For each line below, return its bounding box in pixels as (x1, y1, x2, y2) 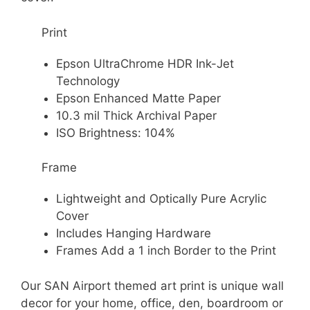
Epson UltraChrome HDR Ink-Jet (56, 56, 234, 71)
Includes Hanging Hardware (56, 226, 211, 240)
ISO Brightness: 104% (56, 125, 175, 140)
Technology (56, 73, 120, 88)
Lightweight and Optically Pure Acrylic (56, 192, 266, 206)
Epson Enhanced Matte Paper (56, 91, 221, 105)
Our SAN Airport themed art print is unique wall (21, 278, 284, 293)
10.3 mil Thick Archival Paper (56, 108, 217, 122)
